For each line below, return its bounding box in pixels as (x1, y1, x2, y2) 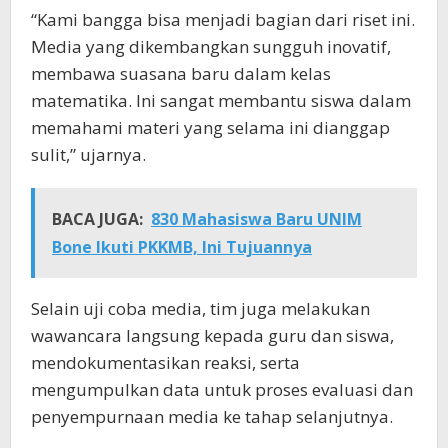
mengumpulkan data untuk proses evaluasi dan (31, 377, 413, 401)
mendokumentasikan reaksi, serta (31, 350, 300, 374)
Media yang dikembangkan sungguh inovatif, (31, 34, 391, 58)
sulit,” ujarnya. (31, 142, 146, 166)
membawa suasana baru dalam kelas (31, 61, 331, 85)
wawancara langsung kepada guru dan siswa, (31, 323, 394, 347)
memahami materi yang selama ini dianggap (31, 115, 390, 139)
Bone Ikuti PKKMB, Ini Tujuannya (52, 235, 312, 258)
